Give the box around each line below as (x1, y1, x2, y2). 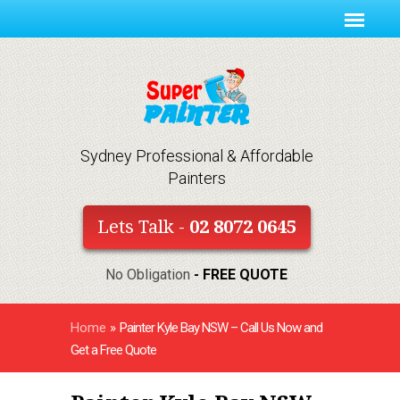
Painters (167, 169, 226, 188)
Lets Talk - (96, 216, 189, 238)
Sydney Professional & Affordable (79, 146, 313, 166)
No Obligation (105, 266, 195, 284)
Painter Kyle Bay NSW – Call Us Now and (120, 320, 322, 337)
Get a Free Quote (71, 342, 156, 359)
